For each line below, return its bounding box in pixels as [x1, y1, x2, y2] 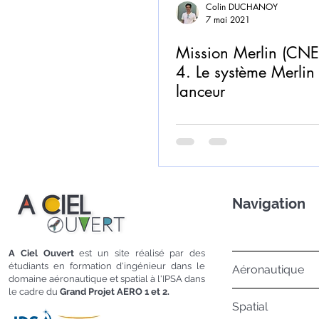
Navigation [232, 195, 305, 212]
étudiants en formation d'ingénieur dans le [9, 261, 205, 271]
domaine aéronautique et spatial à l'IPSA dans [9, 273, 205, 284]
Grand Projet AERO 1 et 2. [60, 286, 169, 297]
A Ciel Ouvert [9, 248, 74, 258]
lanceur [176, 81, 225, 101]
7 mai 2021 [206, 14, 250, 26]
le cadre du [9, 286, 60, 297]
